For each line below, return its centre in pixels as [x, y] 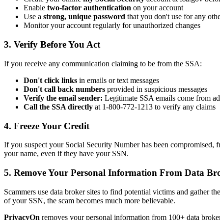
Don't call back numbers [64, 89]
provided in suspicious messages [156, 89]
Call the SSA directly [58, 107]
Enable [35, 8]
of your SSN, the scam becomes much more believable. [90, 200]
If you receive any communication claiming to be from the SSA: [103, 63]
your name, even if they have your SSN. [66, 154]
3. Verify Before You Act [52, 45]
